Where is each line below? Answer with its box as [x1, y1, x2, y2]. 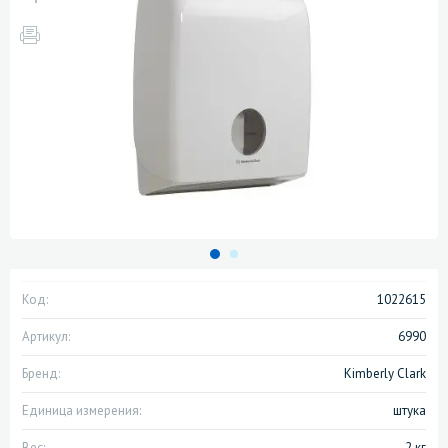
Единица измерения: [22, 402, 141, 420]
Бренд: [22, 365, 60, 383]
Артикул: [22, 328, 70, 346]
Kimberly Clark [344, 365, 426, 383]
